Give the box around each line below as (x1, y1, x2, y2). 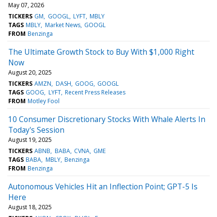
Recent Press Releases (64, 88, 125, 96)
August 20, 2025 (8, 68, 52, 77)
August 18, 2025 (8, 202, 52, 211)
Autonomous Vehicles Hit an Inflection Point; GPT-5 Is (8, 181, 198, 192)
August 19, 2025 (8, 135, 52, 144)
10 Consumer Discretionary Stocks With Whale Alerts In (8, 113, 205, 124)
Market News (45, 20, 80, 29)
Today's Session (8, 124, 64, 135)
